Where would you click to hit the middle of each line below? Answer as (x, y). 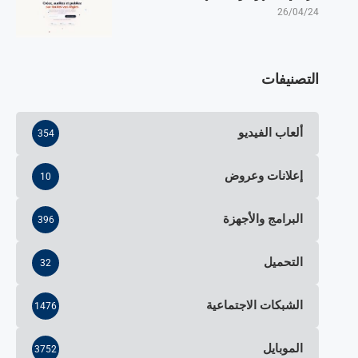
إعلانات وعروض (263, 176)
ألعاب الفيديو (270, 133)
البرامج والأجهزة (263, 219)
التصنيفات (290, 78)
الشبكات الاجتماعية (254, 306)
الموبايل (282, 349)
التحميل (283, 263)
